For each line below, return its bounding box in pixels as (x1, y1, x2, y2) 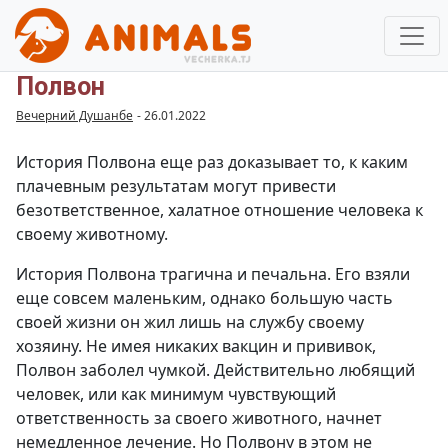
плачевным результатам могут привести (16, 175, 336, 197)
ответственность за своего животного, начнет (16, 407, 382, 429)
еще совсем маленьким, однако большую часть (16, 287, 393, 309)
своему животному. (16, 223, 168, 245)
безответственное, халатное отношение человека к (16, 199, 423, 221)
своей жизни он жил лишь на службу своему (16, 311, 364, 333)
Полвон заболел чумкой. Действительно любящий (16, 359, 415, 381)
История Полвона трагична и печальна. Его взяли (16, 263, 410, 285)
